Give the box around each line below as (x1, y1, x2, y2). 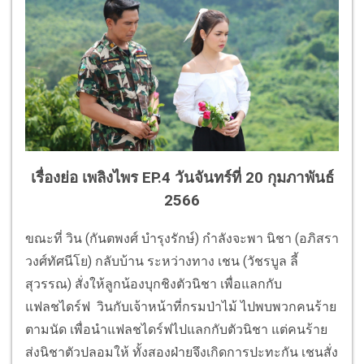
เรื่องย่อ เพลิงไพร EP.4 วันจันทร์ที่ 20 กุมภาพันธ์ (30, 168, 334, 187)
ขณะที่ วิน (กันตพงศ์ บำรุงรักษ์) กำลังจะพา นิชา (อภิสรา (25, 230, 339, 246)
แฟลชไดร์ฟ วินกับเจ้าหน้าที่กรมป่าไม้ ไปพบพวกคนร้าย (25, 298, 336, 314)
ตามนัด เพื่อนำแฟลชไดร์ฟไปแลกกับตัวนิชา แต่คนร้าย (25, 321, 327, 337)
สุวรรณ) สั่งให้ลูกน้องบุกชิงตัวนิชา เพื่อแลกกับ (25, 275, 282, 292)
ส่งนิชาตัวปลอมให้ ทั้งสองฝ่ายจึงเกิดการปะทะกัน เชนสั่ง (25, 344, 338, 360)
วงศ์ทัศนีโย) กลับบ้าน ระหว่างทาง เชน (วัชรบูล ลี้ (25, 253, 298, 269)
